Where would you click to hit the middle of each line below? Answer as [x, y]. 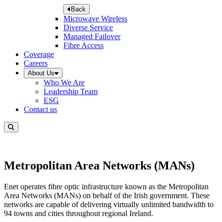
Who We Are [64, 83]
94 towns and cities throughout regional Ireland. [79, 214]
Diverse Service [88, 28]
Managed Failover [92, 37]
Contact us [40, 110]
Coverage [39, 55]
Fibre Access [83, 46]
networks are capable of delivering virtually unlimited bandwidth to [109, 205]
